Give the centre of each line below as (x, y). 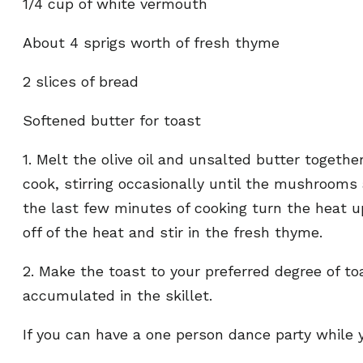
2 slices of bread (81, 81)
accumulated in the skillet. (117, 295)
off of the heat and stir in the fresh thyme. (173, 232)
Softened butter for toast (112, 120)
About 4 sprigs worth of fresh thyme (151, 43)
